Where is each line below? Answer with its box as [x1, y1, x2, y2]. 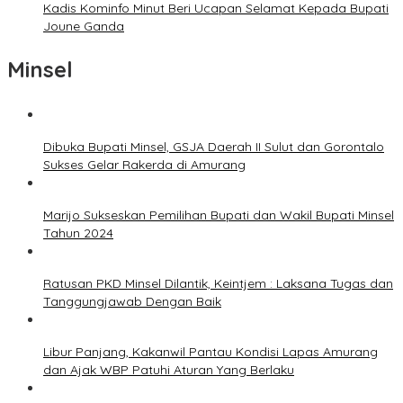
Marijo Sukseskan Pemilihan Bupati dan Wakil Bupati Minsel [43, 206, 394, 223]
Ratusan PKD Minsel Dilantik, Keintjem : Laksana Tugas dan [43, 274, 393, 291]
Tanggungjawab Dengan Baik [43, 292, 221, 309]
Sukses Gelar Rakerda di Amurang [43, 156, 246, 173]
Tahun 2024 [43, 224, 113, 241]
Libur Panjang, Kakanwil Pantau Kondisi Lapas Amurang [43, 343, 378, 360]
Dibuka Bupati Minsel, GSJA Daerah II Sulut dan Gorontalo [43, 138, 384, 155]
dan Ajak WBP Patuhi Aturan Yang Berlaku [43, 361, 294, 378]
